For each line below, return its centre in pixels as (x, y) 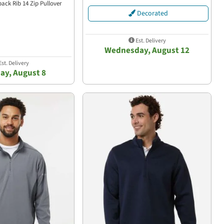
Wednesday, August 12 (147, 51)
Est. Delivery (150, 41)
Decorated (152, 14)
